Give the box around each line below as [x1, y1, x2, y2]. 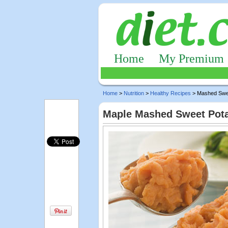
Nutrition [124, 90, 144, 96]
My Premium [159, 52, 224, 65]
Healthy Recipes [150, 90, 191, 96]
